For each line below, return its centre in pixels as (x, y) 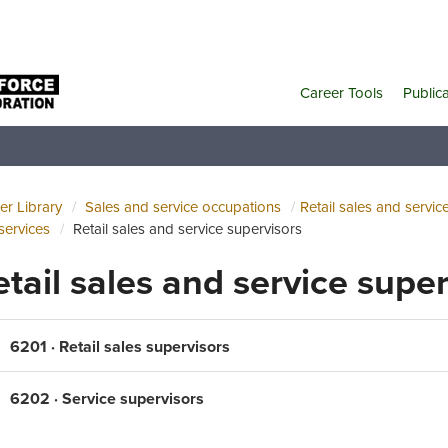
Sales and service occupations (183, 207)
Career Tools (341, 92)
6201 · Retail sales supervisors (120, 346)
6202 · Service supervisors (107, 398)
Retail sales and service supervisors (187, 229)
